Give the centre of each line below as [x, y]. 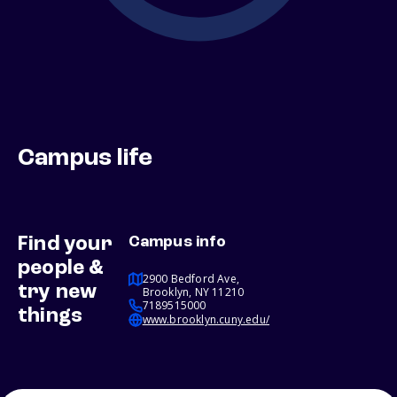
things [51, 317]
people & [61, 269]
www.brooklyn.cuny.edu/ [206, 320]
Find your [65, 245]
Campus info [177, 242]
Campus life [86, 159]
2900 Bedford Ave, [191, 279]
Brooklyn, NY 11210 [193, 292]
